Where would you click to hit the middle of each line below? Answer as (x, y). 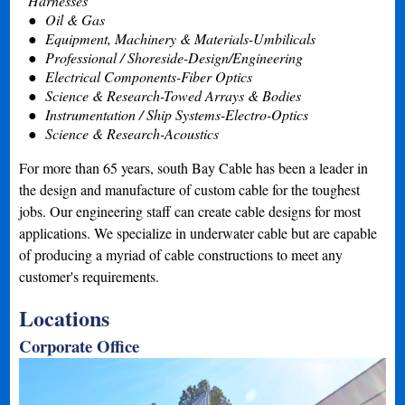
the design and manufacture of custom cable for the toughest (190, 189)
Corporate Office (80, 346)
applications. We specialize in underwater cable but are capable (198, 233)
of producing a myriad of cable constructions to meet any (181, 254)
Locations (65, 318)
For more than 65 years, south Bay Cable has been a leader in (194, 168)
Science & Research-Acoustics (131, 133)
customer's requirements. (89, 276)
